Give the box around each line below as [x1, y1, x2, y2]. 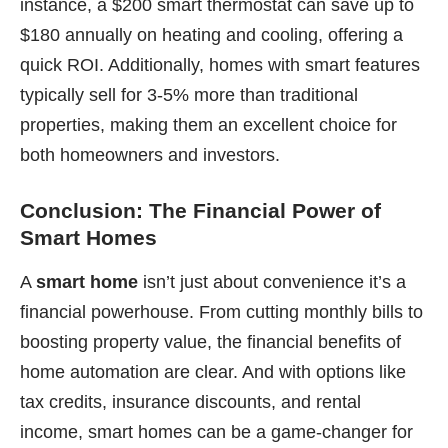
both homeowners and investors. [20, 144, 280, 165]
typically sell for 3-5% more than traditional [20, 84, 358, 105]
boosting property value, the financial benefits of [20, 331, 401, 352]
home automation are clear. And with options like [20, 361, 406, 382]
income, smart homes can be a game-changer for [20, 421, 413, 442]
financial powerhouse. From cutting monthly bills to [20, 301, 423, 322]
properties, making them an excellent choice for [20, 114, 397, 135]
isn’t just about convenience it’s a [138, 271, 406, 292]
